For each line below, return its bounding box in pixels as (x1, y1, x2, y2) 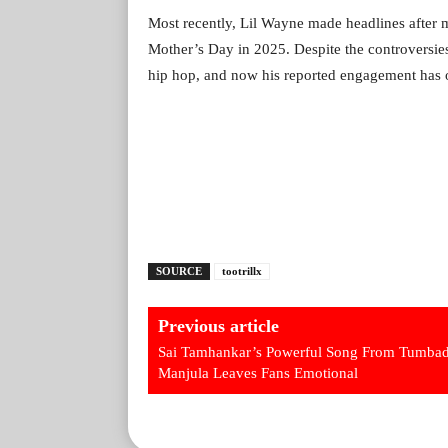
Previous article (158, 315, 279, 336)
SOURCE (156, 264, 202, 277)
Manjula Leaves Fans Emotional (158, 364, 358, 381)
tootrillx (222, 264, 262, 277)
